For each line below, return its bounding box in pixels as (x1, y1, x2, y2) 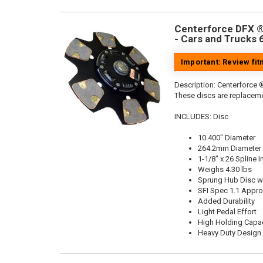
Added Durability (198, 197, 255, 205)
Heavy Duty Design (198, 228, 261, 237)
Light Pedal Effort (198, 207, 257, 216)
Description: (174, 80, 217, 89)
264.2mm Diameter (198, 144, 261, 153)
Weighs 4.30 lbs (198, 165, 252, 174)
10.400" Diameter (198, 133, 255, 142)
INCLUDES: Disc (174, 112, 228, 121)
